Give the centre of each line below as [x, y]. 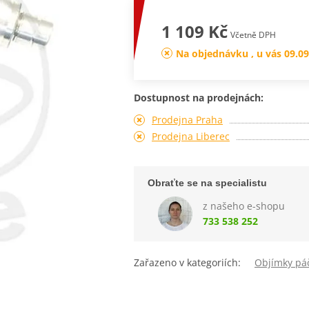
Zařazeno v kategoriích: [194, 262]
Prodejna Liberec [190, 136]
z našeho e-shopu [243, 206]
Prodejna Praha [187, 119]
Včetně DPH [253, 34]
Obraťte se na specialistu [207, 182]
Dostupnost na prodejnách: [199, 97]
